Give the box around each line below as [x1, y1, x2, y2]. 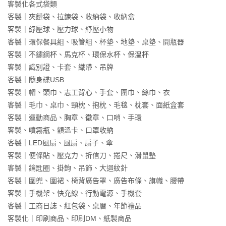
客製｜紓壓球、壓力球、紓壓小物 [8, 25, 114, 33]
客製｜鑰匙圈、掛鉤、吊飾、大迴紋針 [8, 163, 128, 172]
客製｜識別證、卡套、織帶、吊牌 [8, 63, 114, 71]
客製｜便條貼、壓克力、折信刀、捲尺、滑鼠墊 [8, 151, 156, 159]
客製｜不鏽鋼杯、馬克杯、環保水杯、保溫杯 [8, 50, 149, 59]
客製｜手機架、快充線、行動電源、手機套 [8, 189, 142, 197]
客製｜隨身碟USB [8, 75, 64, 84]
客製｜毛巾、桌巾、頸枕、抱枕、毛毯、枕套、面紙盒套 [8, 100, 184, 109]
